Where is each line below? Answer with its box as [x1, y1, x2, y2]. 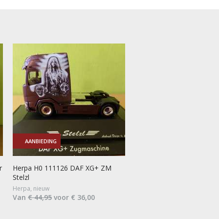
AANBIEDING [25, 137, 57, 145]
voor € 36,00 [52, 192, 95, 202]
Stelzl [13, 172, 29, 182]
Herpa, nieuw [13, 184, 49, 193]
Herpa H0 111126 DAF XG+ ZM [13, 163, 111, 173]
